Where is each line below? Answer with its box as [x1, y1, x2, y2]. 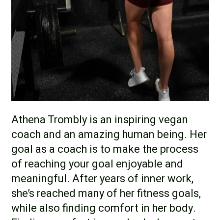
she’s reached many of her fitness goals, [11, 185, 201, 201]
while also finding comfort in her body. [11, 200, 196, 216]
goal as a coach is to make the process [11, 141, 198, 157]
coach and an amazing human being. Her [11, 126, 207, 142]
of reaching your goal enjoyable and [11, 156, 183, 172]
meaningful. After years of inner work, [11, 170, 193, 187]
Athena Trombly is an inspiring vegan [11, 111, 188, 128]
